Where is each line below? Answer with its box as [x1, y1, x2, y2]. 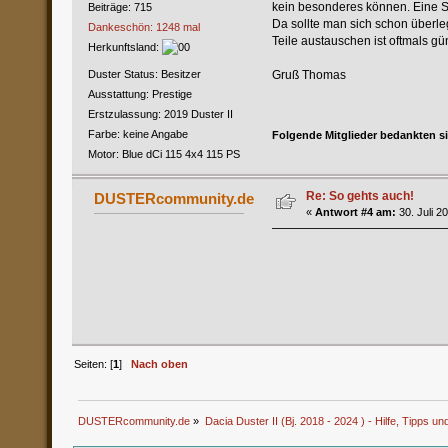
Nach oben [131, 357, 189, 370]
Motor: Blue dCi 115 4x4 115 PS [87, 148, 240, 161]
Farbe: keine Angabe [87, 128, 188, 141]
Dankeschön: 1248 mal [87, 21, 200, 34]
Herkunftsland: [87, 41, 162, 54]
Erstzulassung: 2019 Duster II [87, 108, 233, 121]
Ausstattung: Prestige [87, 88, 192, 101]
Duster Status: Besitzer [87, 68, 201, 81]
